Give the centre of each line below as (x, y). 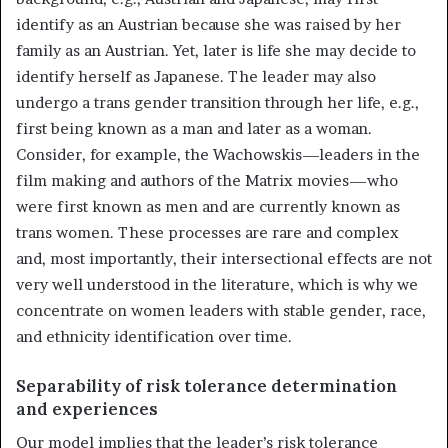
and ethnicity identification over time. (154, 337)
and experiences (87, 409)
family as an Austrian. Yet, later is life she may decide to (216, 51)
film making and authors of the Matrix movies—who (207, 181)
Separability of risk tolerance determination (206, 386)
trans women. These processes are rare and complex (207, 233)
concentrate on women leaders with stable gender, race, (221, 311)
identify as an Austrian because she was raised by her (208, 25)
